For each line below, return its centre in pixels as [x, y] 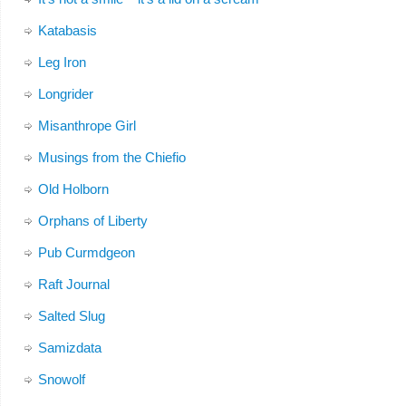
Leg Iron [62, 62]
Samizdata [69, 348]
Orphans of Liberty [92, 221]
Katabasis [67, 30]
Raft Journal [73, 284]
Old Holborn [73, 189]
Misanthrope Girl [87, 126]
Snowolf [61, 379]
